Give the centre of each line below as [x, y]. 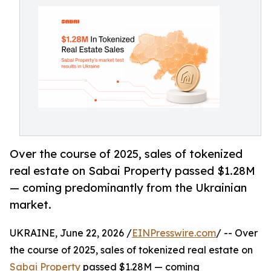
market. [31, 205]
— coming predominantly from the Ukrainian [128, 188]
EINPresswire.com [174, 233]
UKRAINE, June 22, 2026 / [71, 233]
